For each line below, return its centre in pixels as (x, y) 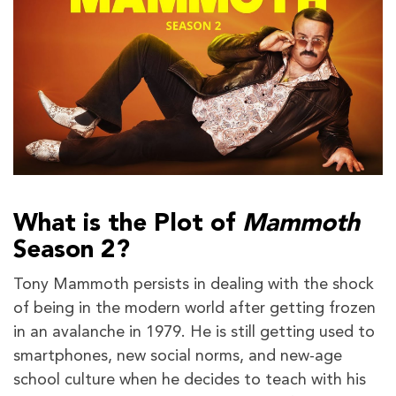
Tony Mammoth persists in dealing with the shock (194, 284)
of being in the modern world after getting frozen (194, 308)
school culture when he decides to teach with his (190, 380)
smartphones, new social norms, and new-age (178, 356)
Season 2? (72, 251)
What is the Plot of (128, 224)
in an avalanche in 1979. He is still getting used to (194, 332)
